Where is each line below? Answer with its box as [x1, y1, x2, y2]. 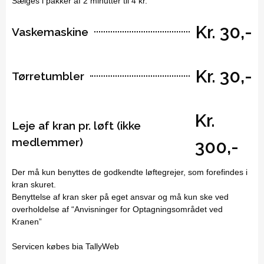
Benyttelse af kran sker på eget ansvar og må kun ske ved [12, 192, 229, 202]
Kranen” [12, 216, 42, 226]
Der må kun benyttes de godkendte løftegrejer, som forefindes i [12, 167, 247, 177]
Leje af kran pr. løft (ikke [12, 118, 141, 132]
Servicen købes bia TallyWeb [12, 241, 119, 251]
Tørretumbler [12, 70, 84, 83]
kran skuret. [12, 179, 56, 189]
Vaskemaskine [12, 25, 88, 39]
